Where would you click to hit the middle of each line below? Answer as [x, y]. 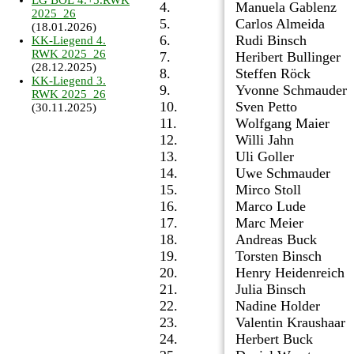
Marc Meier [269, 223]
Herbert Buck [274, 339]
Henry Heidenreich [290, 273]
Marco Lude [271, 207]
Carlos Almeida [280, 24]
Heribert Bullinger [288, 57]
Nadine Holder [278, 306]
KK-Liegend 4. [69, 41]
